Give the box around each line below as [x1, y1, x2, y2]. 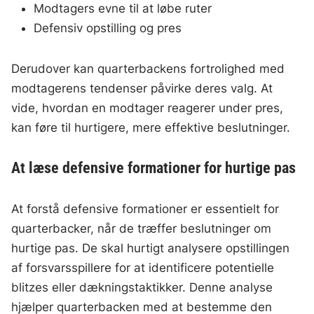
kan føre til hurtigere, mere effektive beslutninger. [11, 121, 291, 135]
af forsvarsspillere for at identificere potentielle [11, 261, 275, 275]
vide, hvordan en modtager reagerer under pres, [11, 101, 284, 116]
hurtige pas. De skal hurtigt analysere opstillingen [11, 241, 290, 256]
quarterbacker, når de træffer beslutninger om [11, 221, 272, 236]
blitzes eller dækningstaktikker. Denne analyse [11, 280, 273, 295]
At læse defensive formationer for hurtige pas [11, 159, 296, 177]
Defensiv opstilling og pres [34, 21, 182, 36]
